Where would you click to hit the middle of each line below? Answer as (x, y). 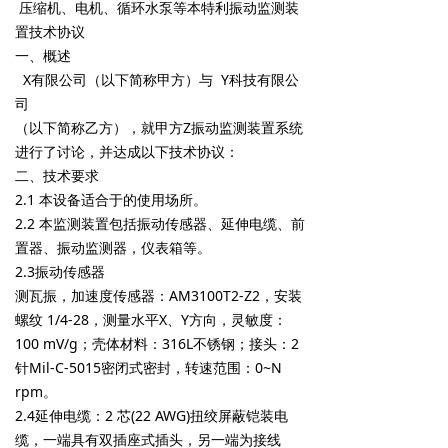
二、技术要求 (57, 175)
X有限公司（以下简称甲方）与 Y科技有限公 (157, 79)
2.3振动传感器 (60, 271)
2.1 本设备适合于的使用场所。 (111, 199)
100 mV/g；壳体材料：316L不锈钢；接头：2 (157, 343)
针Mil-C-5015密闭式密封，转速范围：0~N (148, 367)
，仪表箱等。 (169, 247)
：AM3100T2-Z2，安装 (228, 295)
